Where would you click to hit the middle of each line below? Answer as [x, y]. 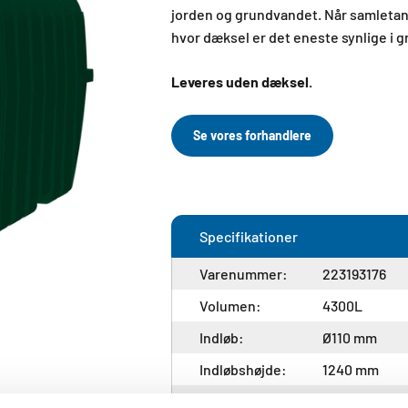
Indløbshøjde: [243, 369]
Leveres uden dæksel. [242, 82]
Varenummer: [244, 274]
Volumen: [230, 306]
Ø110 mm [350, 337]
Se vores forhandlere [252, 135]
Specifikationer [249, 236]
